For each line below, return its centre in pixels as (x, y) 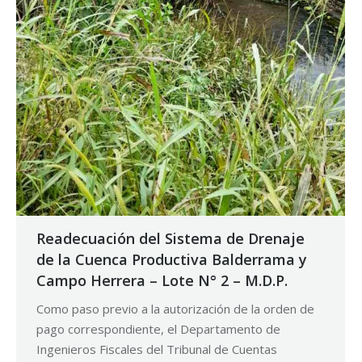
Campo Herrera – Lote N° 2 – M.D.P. (162, 281)
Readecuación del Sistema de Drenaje (170, 239)
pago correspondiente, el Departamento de (158, 329)
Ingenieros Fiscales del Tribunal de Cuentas (157, 349)
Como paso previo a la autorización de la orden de (175, 309)
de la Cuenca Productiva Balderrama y (172, 260)
